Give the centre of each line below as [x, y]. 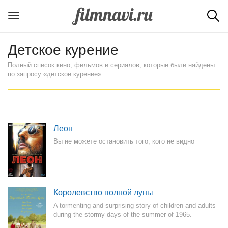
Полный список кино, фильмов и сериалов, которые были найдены [111, 65]
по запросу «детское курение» [54, 74]
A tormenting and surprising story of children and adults [135, 205]
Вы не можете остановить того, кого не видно [124, 141]
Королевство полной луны [103, 193]
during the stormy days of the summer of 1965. [123, 215]
